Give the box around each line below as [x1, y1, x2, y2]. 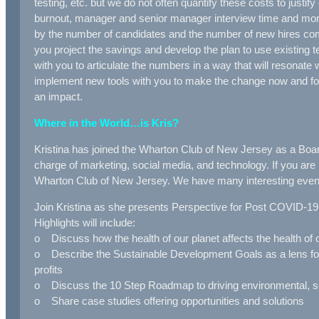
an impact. [34, 90, 83, 103]
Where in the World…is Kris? [34, 116, 179, 129]
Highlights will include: [34, 216, 135, 229]
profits [34, 263, 63, 276]
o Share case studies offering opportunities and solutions [34, 294, 304, 307]
